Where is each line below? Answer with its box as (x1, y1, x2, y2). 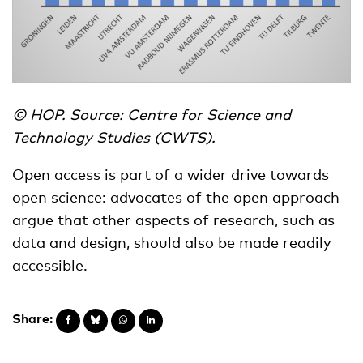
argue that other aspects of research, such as (12, 210, 335, 228)
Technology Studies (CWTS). (12, 127, 216, 146)
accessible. (12, 255, 88, 274)
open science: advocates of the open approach (12, 187, 340, 206)
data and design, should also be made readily (12, 233, 331, 251)
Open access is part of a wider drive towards (12, 164, 329, 183)
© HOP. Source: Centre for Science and (12, 105, 291, 123)
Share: (12, 310, 53, 327)
